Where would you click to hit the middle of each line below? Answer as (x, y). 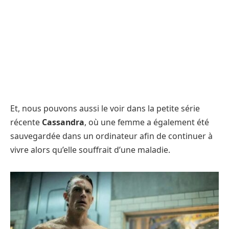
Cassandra (63, 122)
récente (26, 122)
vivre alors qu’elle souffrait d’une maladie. (90, 150)
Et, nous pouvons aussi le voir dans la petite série (105, 108)
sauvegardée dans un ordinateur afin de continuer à (111, 136)
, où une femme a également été (147, 122)
